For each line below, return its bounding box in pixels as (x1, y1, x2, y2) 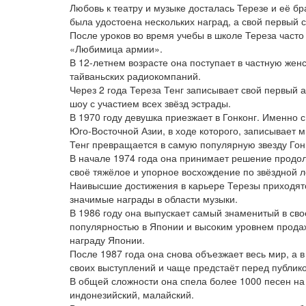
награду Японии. (70, 233, 145, 247)
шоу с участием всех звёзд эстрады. (70, 96, 231, 110)
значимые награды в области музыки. (70, 192, 238, 206)
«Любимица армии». (70, 42, 163, 55)
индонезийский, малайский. (70, 288, 194, 301)
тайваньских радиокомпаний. (70, 69, 201, 83)
